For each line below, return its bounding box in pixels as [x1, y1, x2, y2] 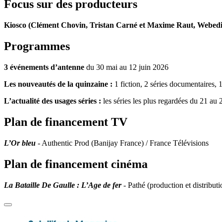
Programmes [4, 40, 70, 53]
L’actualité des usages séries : [4, 97, 103, 106]
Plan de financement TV [4, 115, 127, 129]
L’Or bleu [4, 138, 38, 147]
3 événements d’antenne [4, 63, 86, 72]
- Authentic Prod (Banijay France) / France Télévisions [38, 138, 209, 147]
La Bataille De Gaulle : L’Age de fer [4, 180, 121, 189]
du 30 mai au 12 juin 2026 [86, 63, 168, 72]
